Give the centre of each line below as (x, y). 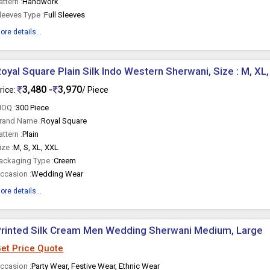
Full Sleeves (65, 15)
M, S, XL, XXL (36, 147)
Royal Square (64, 121)
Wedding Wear (58, 174)
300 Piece (33, 108)
